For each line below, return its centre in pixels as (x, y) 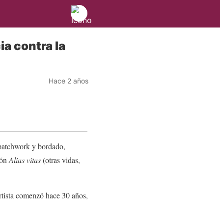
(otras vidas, (60, 160)
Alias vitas (25, 160)
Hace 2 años (69, 81)
